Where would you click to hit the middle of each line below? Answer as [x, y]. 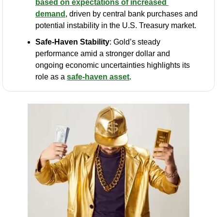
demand [50, 14]
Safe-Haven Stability [72, 42]
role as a [51, 77]
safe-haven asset [98, 77]
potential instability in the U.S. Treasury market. [116, 25]
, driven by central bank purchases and [132, 14]
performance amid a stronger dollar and [103, 53]
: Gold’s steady [135, 42]
